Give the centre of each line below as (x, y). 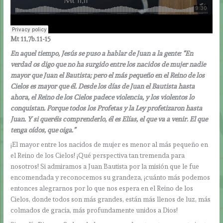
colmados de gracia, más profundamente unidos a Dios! (95, 210)
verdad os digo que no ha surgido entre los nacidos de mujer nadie (108, 64)
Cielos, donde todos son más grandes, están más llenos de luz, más (111, 199)
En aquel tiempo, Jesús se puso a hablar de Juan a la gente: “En (102, 54)
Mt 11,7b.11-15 (31, 39)
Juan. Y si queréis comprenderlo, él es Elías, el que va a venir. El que (109, 119)
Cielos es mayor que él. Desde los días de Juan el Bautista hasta (103, 86)
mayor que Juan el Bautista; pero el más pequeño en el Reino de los (108, 75)
